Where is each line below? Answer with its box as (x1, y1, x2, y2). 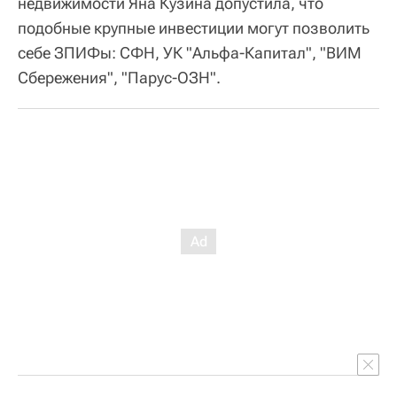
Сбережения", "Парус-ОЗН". (18, 68, 221, 87)
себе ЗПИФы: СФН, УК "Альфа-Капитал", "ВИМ (18, 43, 362, 62)
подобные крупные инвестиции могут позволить (18, 19, 370, 37)
